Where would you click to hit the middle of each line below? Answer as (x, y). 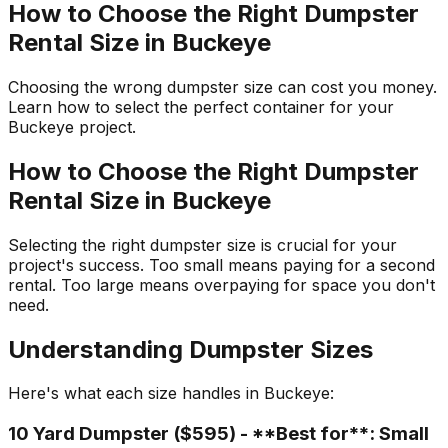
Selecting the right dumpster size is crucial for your (202, 244)
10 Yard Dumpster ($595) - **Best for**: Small (218, 434)
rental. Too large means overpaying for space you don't (221, 284)
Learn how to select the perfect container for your (201, 106)
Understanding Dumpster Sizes (190, 349)
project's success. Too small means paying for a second (221, 264)
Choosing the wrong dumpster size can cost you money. (222, 86)
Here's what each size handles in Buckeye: (171, 393)
